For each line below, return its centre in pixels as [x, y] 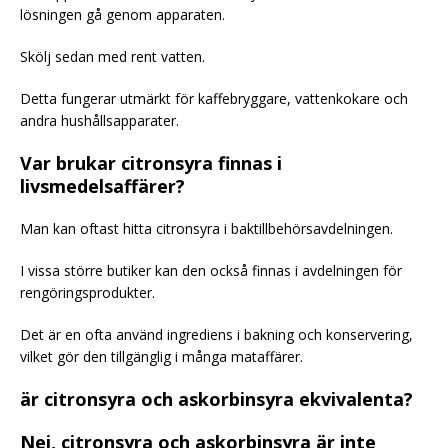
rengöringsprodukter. [87, 292]
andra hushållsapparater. [99, 120]
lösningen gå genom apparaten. [122, 14]
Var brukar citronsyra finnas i [151, 162]
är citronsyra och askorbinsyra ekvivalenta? [216, 398]
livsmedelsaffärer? [102, 185]
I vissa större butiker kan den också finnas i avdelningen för [211, 270]
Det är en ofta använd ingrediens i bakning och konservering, [216, 334]
